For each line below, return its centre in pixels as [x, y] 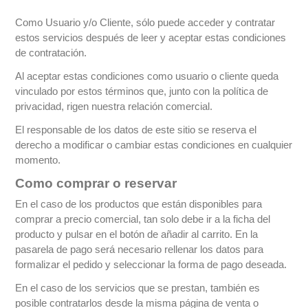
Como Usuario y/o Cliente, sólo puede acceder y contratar [145, 23]
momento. [38, 160]
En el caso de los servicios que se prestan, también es [138, 288]
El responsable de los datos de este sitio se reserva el [136, 130]
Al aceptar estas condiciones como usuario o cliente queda [147, 76]
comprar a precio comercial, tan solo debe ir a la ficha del [143, 219]
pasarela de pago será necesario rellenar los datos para [140, 250]
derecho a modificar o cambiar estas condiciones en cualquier [154, 145]
